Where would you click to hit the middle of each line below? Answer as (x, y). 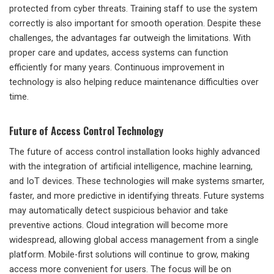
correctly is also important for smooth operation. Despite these (135, 24)
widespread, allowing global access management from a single (134, 240)
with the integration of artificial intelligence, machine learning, (131, 167)
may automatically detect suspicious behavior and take (119, 211)
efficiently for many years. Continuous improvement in (117, 68)
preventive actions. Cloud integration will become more (119, 226)
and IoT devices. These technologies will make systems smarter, (137, 182)
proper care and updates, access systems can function (119, 53)
